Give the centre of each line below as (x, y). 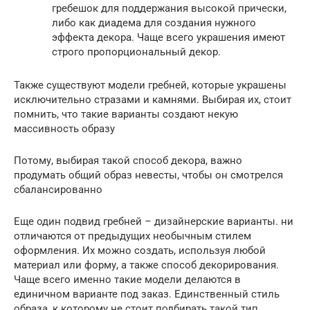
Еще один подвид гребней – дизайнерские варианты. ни (154, 221)
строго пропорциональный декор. (136, 52)
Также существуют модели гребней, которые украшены (150, 85)
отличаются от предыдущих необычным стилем (133, 236)
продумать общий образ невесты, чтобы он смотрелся (148, 175)
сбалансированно (58, 189)
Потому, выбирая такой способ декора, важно (128, 160)
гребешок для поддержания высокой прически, (169, 8)
